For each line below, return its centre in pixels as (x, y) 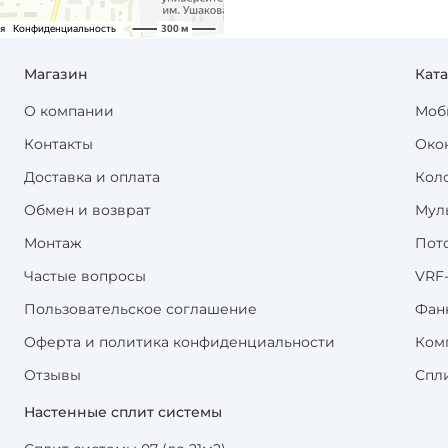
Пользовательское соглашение (140, 309)
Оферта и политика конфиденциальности (179, 342)
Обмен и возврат (87, 210)
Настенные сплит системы (123, 412)
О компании (69, 111)
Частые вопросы (85, 276)
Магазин (56, 74)
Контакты (58, 144)
